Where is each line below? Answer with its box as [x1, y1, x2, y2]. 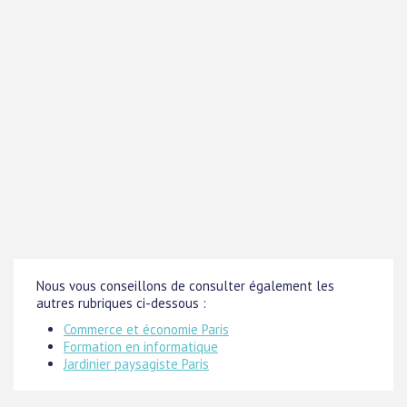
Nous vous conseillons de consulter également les [36, 276, 334, 294]
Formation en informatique [64, 337, 218, 355]
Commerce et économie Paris [64, 320, 229, 338]
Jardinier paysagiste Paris [64, 354, 209, 372]
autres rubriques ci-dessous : [36, 293, 206, 312]
